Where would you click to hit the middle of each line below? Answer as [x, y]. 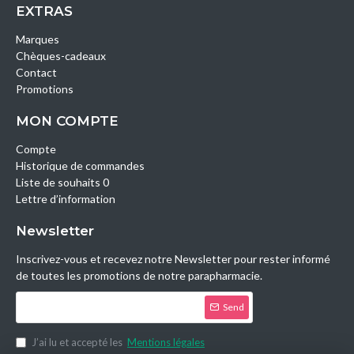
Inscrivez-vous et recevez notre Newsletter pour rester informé [173, 259]
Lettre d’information [66, 199]
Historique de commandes [80, 166]
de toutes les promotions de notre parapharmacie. [139, 275]
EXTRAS [44, 11]
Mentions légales [166, 342]
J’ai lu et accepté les [78, 342]
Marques [38, 39]
